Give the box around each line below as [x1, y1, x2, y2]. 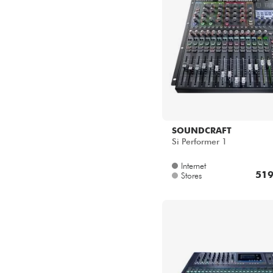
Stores [181, 171, 202, 181]
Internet [181, 161, 206, 171]
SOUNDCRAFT [172, 126, 232, 136]
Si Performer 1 [172, 136, 227, 147]
